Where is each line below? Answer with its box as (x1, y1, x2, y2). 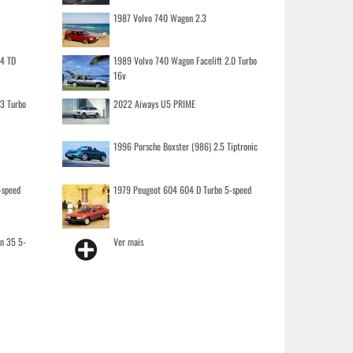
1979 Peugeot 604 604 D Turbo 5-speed (113, 183, 251, 196)
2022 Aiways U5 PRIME (113, 97, 195, 110)
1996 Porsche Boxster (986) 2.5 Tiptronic (113, 139, 258, 153)
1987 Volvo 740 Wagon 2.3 (113, 11, 206, 24)
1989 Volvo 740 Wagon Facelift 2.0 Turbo (113, 54, 257, 67)
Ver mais (113, 235, 143, 248)
